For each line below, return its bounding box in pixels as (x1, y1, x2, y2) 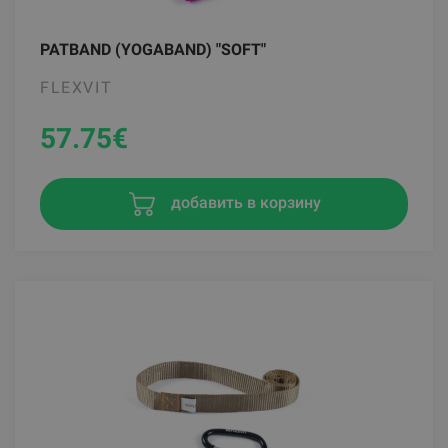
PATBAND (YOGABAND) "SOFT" (40, 40, 266, 60)
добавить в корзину (167, 193, 321, 213)
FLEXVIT (40, 78, 113, 98)
